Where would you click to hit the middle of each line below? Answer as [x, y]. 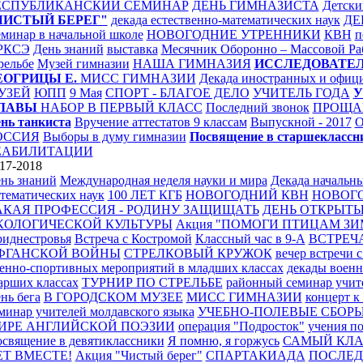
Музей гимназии [83, 64]
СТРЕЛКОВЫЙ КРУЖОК [198, 253]
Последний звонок [257, 107]
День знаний [68, 49]
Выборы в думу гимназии [114, 137]
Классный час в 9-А [250, 239]
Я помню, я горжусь [223, 341]
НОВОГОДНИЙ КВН [247, 195]
